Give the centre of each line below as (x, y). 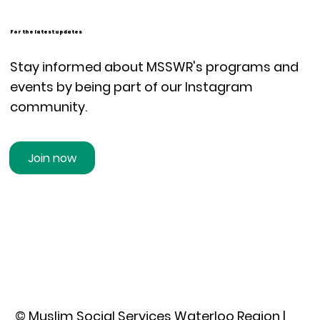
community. (48, 107)
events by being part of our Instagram (131, 87)
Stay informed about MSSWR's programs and (154, 67)
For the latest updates (46, 31)
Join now (52, 158)
